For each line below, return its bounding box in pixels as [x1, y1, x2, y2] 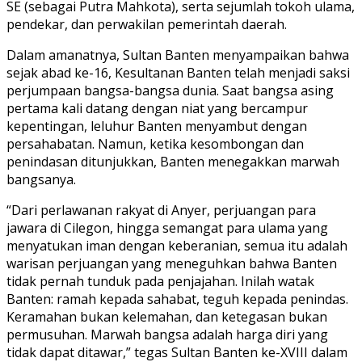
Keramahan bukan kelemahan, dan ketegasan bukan [6, 307, 327, 326]
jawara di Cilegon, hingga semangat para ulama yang [6, 218, 328, 237]
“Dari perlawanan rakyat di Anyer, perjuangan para [6, 200, 316, 219]
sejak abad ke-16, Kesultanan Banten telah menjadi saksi [6, 63, 350, 82]
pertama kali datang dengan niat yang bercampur [6, 99, 308, 117]
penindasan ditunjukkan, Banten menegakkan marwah [6, 152, 339, 170]
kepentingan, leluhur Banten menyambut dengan [6, 116, 307, 135]
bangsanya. [6, 170, 76, 188]
